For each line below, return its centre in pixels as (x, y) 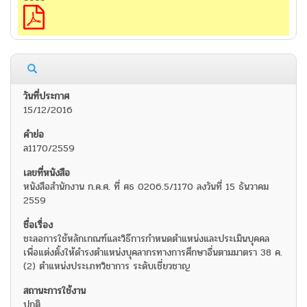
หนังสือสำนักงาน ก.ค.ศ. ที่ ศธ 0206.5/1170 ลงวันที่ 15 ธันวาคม (146, 187)
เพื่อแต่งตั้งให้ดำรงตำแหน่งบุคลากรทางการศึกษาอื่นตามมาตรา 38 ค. (153, 253)
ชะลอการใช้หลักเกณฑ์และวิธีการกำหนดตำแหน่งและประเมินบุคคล (146, 239)
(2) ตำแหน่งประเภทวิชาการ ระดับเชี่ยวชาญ (107, 267)
